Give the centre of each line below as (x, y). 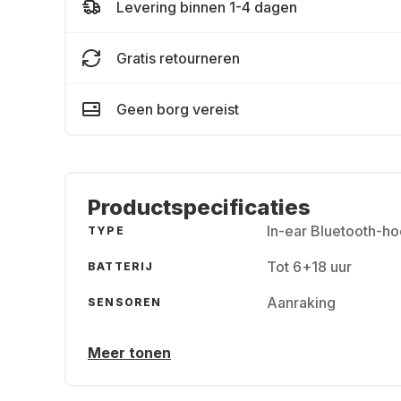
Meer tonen (129, 353)
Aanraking (301, 303)
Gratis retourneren (178, 58)
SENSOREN (125, 302)
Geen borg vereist (178, 109)
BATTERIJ (121, 266)
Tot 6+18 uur (309, 267)
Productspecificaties (199, 207)
